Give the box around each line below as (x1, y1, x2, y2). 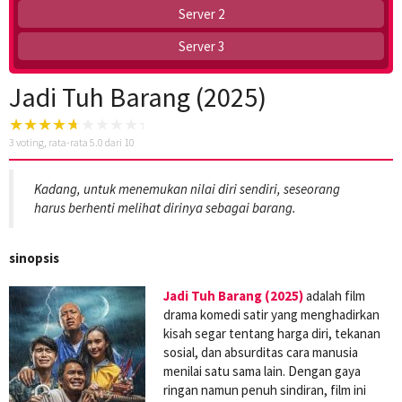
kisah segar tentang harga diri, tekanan (163, 324, 380, 342)
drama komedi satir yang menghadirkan (163, 305, 380, 323)
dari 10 (103, 135, 135, 149)
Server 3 (178, 37, 224, 55)
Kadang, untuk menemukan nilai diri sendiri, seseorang (34, 180, 340, 198)
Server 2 (178, 4, 224, 22)
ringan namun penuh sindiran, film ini (163, 380, 366, 398)
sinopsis (9, 249, 59, 267)
